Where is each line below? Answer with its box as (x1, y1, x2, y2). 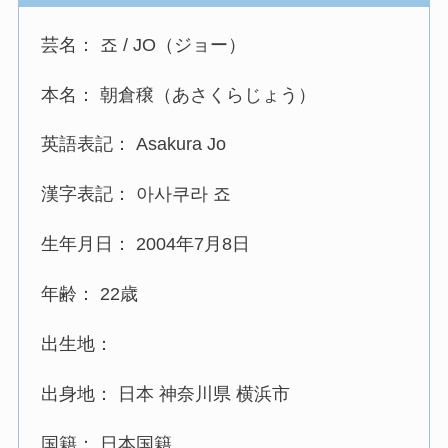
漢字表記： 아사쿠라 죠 (41, 184, 232, 205)
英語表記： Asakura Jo (41, 134, 227, 155)
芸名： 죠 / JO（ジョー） (41, 34, 247, 55)
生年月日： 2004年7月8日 (41, 234, 251, 255)
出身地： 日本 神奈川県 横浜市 (41, 383, 291, 404)
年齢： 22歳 (41, 284, 139, 305)
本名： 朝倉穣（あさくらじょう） (41, 84, 317, 105)
